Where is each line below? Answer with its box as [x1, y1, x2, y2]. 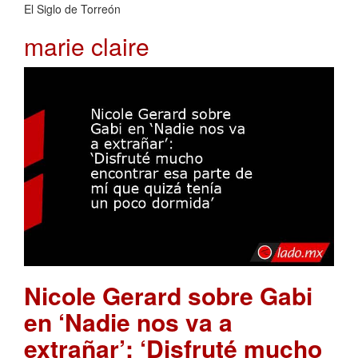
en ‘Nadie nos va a [24, 304, 233, 340]
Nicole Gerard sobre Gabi [24, 278, 312, 313]
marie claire [24, 28, 149, 63]
